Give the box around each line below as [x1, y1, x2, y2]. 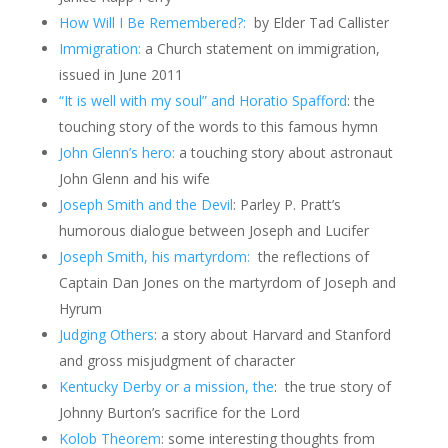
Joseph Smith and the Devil [58, 195, 233, 214]
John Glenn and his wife [58, 169, 210, 188]
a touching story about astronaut [174, 143, 393, 162]
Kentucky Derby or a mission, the [58, 377, 274, 396]
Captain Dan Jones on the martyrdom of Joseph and [58, 273, 396, 292]
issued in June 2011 [58, 65, 183, 84]
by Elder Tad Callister [245, 13, 389, 32]
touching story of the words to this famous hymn [58, 117, 378, 136]
